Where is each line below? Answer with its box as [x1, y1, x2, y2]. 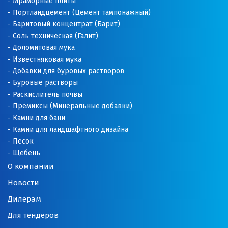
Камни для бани [13, 113, 65, 122]
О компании [8, 162, 54, 171]
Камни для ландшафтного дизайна [13, 125, 128, 134]
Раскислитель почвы [13, 90, 82, 99]
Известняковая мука [13, 55, 81, 64]
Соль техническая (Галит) [13, 32, 98, 40]
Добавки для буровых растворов [13, 67, 124, 75]
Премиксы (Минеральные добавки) [13, 102, 132, 110]
